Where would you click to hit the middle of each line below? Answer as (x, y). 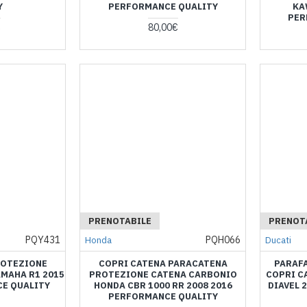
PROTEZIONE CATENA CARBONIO (163, 274)
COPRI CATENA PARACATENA (163, 263)
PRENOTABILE (120, 221)
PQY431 (43, 240)
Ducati (278, 240)
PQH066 (223, 240)
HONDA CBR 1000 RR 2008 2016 (163, 285)
